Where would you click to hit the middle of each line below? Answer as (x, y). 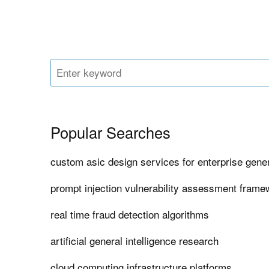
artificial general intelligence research (135, 241)
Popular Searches (111, 132)
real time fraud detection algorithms (130, 214)
